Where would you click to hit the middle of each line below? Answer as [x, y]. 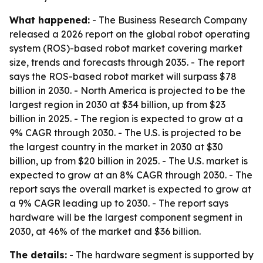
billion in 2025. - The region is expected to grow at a [126, 119]
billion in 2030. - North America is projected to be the [127, 90]
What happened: [50, 20]
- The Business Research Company [168, 20]
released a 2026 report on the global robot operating [130, 34]
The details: [38, 255]
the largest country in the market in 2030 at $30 [116, 147]
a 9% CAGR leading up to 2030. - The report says [119, 203]
